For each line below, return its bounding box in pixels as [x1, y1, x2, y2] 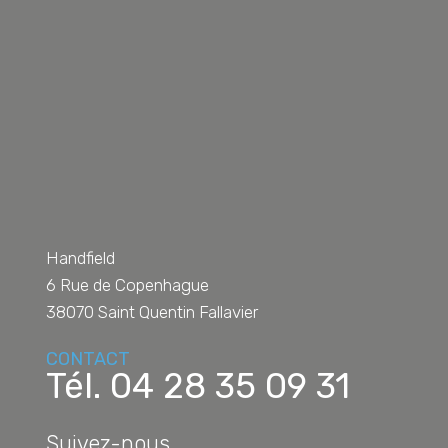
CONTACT [46, 348, 130, 371]
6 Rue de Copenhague [46, 275, 209, 296]
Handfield [46, 248, 115, 269]
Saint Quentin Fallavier [94, 302, 258, 323]
